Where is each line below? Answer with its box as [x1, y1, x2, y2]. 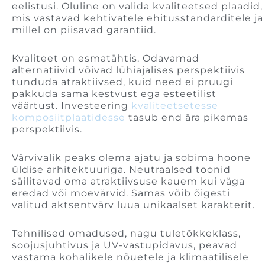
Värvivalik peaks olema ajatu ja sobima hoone [12, 152, 251, 164]
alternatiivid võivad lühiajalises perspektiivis [12, 64, 245, 76]
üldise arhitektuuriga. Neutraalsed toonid [12, 164, 231, 176]
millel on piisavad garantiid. [12, 24, 156, 36]
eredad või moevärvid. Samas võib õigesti [12, 188, 230, 199]
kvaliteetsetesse [131, 100, 218, 112]
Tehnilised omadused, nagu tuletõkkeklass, [12, 228, 241, 240]
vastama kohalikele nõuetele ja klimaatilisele [12, 251, 249, 263]
